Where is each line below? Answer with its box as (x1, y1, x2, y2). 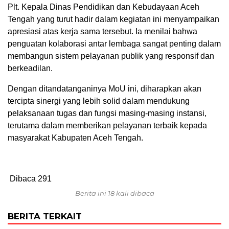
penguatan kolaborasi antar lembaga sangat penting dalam (8, 39, 221, 48)
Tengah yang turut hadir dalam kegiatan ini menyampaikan (8, 14, 219, 24)
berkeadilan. (8, 63, 53, 73)
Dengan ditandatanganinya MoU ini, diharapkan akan (8, 84, 201, 93)
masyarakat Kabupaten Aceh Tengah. (8, 133, 143, 142)
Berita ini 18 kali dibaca (75, 189, 154, 197)
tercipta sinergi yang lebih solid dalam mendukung (8, 96, 190, 105)
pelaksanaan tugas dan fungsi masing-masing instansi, (8, 108, 207, 118)
